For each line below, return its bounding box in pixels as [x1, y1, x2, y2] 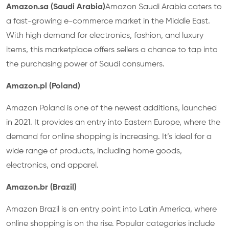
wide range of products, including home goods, [6, 147, 182, 155]
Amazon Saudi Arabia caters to [105, 3, 222, 11]
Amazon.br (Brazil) [6, 184, 77, 192]
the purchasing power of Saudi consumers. [6, 60, 165, 68]
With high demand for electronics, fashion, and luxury [6, 32, 203, 40]
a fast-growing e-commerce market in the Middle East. [6, 17, 210, 26]
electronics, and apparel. [6, 162, 99, 170]
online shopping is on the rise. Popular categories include [6, 220, 215, 228]
